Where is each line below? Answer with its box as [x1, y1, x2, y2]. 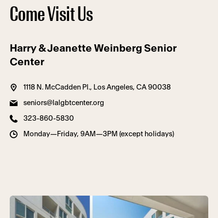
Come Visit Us [10, 4, 93, 25]
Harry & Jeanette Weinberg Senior [10, 43, 177, 54]
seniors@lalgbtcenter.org [23, 99, 104, 107]
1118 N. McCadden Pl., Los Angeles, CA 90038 [23, 83, 171, 91]
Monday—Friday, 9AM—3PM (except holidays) [23, 130, 174, 138]
